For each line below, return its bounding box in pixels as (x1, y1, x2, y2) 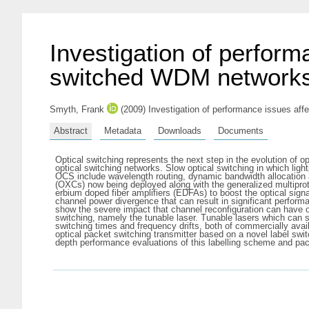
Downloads (158, 125, 201, 136)
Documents (218, 125, 263, 136)
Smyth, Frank (50, 104, 104, 114)
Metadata (104, 125, 141, 136)
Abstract (54, 125, 88, 136)
